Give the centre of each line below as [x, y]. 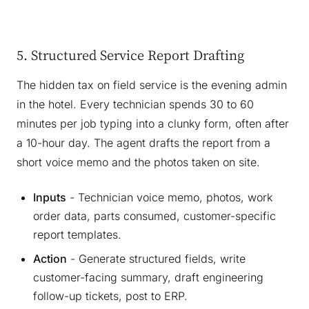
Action [50, 259]
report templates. [77, 235]
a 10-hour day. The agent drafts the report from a [143, 143]
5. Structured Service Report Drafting [130, 55]
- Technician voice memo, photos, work [169, 198]
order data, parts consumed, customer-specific [154, 216]
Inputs [50, 198]
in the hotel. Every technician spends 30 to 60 [135, 104]
